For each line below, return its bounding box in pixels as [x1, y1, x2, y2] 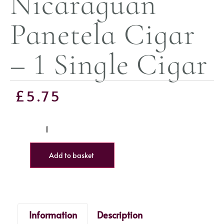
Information [28, 208, 77, 221]
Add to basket [49, 150, 94, 160]
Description [96, 208, 142, 221]
